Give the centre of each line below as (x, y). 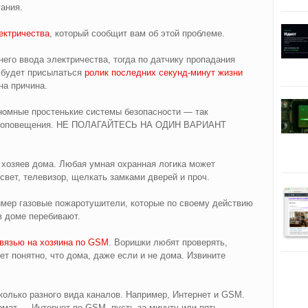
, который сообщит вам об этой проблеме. (137, 33)
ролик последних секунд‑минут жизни (163, 72)
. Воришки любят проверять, (168, 242)
